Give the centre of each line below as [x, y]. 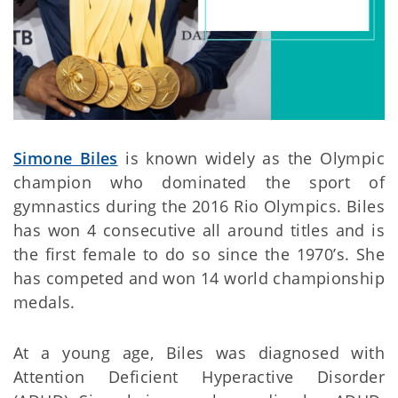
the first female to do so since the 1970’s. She [199, 255]
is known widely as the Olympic [251, 159]
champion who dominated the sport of [199, 183]
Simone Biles [66, 159]
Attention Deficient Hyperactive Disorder [199, 377]
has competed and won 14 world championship [199, 279]
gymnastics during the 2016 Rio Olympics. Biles [199, 207]
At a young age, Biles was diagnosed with [199, 353]
